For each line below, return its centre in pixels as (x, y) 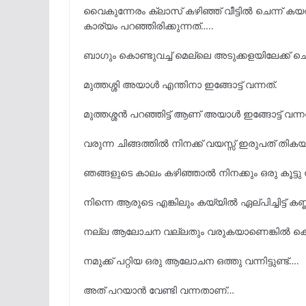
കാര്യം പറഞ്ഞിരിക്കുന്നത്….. (149, 26)
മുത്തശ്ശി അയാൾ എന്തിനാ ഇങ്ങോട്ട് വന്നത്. (180, 85)
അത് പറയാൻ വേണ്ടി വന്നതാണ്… (159, 290)
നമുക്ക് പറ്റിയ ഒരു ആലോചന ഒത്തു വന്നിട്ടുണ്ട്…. (191, 261)
